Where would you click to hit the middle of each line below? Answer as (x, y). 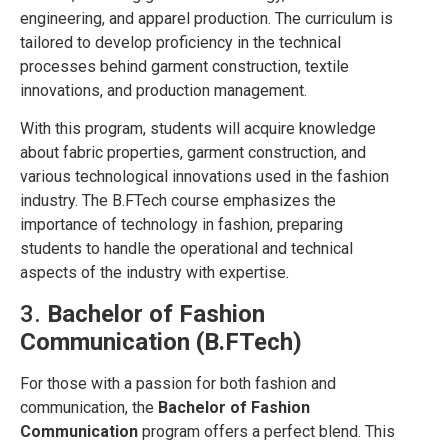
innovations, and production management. (163, 91)
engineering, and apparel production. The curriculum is (206, 19)
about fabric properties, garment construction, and (193, 153)
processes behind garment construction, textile (184, 67)
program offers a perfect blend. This (266, 431)
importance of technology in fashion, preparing (181, 225)
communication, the (89, 407)
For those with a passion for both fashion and (178, 383)
